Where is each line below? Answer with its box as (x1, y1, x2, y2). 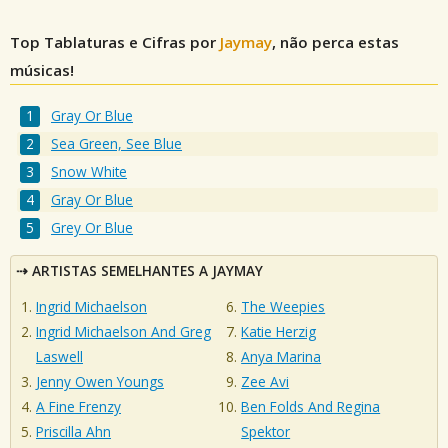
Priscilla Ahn (36, 422, 111, 442)
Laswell (36, 347, 83, 367)
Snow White (51, 162, 128, 182)
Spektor (241, 422, 291, 442)
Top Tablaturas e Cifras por (10, 32, 220, 52)
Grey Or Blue (51, 218, 134, 238)
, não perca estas (272, 32, 399, 52)
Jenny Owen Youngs (36, 372, 164, 392)
